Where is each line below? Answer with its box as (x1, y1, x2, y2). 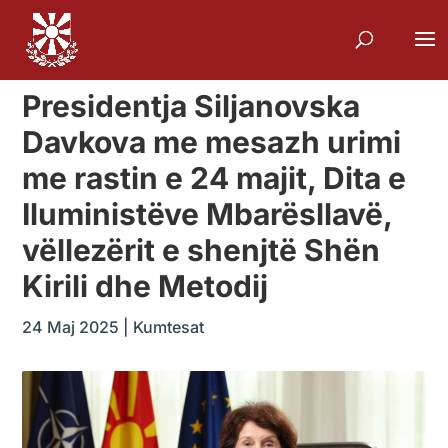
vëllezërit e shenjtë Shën (22, 232, 381, 268)
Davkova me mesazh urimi (22, 124, 402, 160)
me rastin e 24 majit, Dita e (22, 160, 407, 196)
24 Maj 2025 (22, 317, 120, 337)
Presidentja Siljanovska (22, 88, 361, 124)
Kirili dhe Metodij (22, 268, 269, 304)
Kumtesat (133, 317, 205, 337)
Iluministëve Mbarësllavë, (22, 196, 393, 232)
